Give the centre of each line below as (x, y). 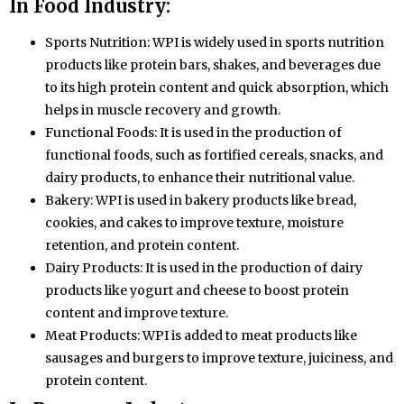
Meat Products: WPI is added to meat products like (201, 336)
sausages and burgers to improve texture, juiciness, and (219, 358)
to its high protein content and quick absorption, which (217, 88)
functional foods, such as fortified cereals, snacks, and (214, 156)
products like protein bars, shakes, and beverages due (213, 65)
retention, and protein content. (142, 246)
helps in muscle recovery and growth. (163, 110)
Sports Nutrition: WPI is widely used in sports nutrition (215, 43)
